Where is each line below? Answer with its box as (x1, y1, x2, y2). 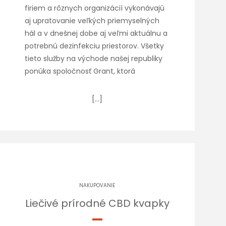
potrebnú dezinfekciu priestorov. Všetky (25, 41, 164, 51)
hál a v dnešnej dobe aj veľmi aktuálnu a (25, 28, 168, 38)
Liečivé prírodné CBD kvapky (25, 196, 169, 210)
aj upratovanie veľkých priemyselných (25, 16, 160, 26)
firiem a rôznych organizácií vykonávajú (25, 3, 165, 13)
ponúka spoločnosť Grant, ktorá (25, 66, 136, 76)
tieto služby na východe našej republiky (25, 53, 163, 64)
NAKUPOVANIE (79, 182, 116, 189)
